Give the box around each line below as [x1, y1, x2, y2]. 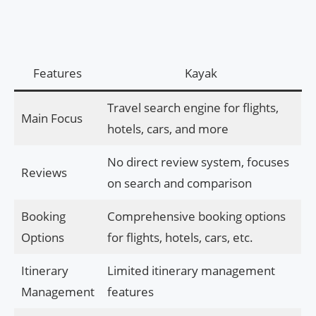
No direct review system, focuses [107, 153, 289, 170]
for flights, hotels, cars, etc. [107, 229, 253, 245]
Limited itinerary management [107, 262, 275, 279]
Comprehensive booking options [107, 207, 286, 224]
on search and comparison [107, 174, 252, 191]
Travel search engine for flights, [107, 99, 279, 116]
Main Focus [20, 109, 83, 126]
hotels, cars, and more [107, 120, 229, 137]
